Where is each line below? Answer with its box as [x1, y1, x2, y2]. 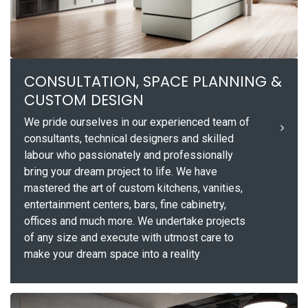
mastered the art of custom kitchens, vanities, [24, 181, 243, 195]
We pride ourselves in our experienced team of [24, 115, 250, 129]
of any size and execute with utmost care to [24, 230, 234, 244]
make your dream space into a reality [24, 247, 200, 261]
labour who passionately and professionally [24, 148, 233, 162]
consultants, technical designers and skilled [24, 131, 234, 145]
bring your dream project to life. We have [24, 164, 217, 178]
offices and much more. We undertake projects [24, 214, 245, 228]
